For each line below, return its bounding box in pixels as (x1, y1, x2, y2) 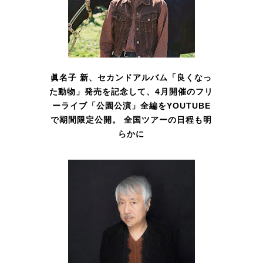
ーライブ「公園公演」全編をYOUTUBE (52, 101, 211, 111)
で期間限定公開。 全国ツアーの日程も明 (50, 115, 213, 125)
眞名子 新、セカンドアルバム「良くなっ (50, 73, 213, 83)
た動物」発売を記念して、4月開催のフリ (49, 87, 214, 97)
